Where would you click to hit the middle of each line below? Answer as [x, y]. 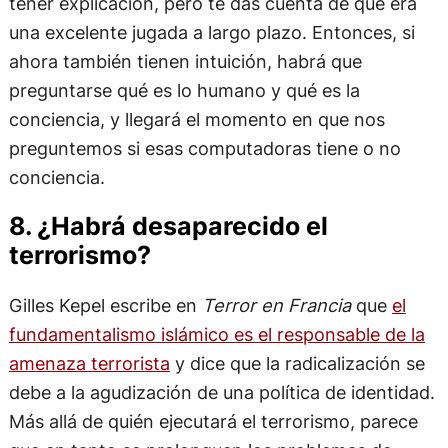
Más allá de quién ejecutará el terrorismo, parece [213, 420]
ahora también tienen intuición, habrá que [185, 61]
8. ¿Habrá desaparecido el [168, 226]
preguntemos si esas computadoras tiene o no [204, 148]
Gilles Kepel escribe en [105, 304]
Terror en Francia [276, 304]
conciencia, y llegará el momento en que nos [196, 119]
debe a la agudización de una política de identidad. [221, 391]
